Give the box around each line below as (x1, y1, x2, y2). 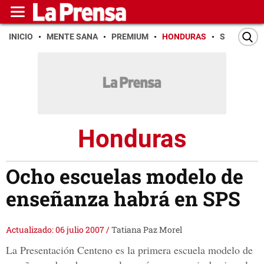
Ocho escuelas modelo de (6, 163, 243, 190)
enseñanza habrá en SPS (6, 185, 240, 212)
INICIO (9, 32, 33, 41)
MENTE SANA (47, 32, 98, 41)
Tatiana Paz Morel (111, 224, 182, 236)
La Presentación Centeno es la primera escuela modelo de (6, 243, 253, 258)
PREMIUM (111, 32, 148, 41)
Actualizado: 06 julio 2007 (6, 224, 106, 236)
